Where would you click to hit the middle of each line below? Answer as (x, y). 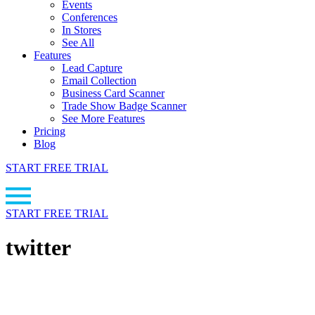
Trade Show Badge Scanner (124, 106)
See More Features (103, 118)
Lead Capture (92, 68)
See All (78, 43)
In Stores (82, 30)
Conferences (90, 17)
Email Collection (99, 81)
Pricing (50, 131)
